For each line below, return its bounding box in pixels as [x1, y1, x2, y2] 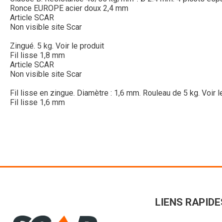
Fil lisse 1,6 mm [10, 97, 65, 107]
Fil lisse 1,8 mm [10, 50, 65, 60]
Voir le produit [55, 41, 104, 51]
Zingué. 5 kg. [10, 41, 54, 51]
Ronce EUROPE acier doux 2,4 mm [10, 3, 128, 13]
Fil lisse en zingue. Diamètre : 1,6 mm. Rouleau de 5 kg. [10, 88, 200, 98]
